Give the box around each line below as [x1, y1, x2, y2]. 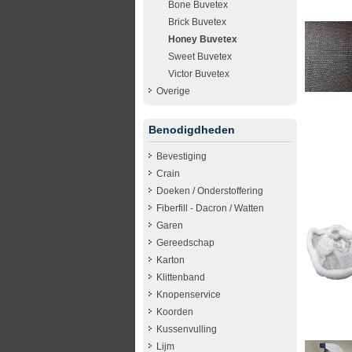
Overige [156, 85, 190, 97]
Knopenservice [156, 288, 221, 300]
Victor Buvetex [168, 68, 229, 79]
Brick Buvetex [168, 16, 226, 27]
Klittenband [156, 271, 205, 283]
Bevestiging [156, 150, 207, 162]
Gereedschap [156, 236, 214, 248]
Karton [156, 254, 185, 266]
